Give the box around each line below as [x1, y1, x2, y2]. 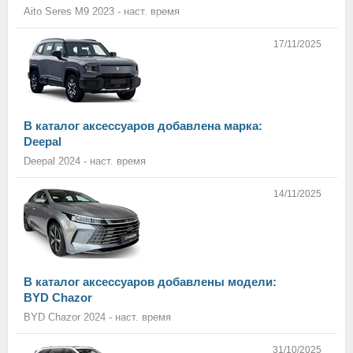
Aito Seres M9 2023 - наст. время [24, 6, 180, 17]
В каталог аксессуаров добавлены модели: [24, 275, 277, 288]
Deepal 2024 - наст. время [24, 155, 146, 167]
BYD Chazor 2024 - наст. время [24, 311, 171, 323]
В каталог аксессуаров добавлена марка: [24, 119, 262, 132]
